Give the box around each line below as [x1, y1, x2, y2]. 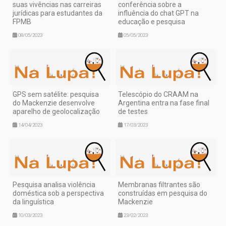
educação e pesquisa [118, 18, 185, 26]
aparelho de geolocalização [13, 107, 100, 116]
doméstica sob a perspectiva [13, 189, 104, 197]
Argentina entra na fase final [118, 99, 209, 107]
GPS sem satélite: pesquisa [13, 90, 99, 99]
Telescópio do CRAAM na [118, 90, 198, 99]
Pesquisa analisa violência [13, 180, 95, 189]
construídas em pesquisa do [118, 189, 207, 197]
